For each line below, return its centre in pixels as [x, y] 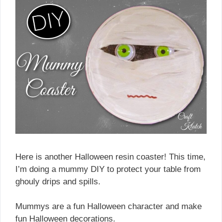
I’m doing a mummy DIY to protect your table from [108, 169]
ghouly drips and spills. [58, 181]
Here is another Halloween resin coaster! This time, [111, 157]
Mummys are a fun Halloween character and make [109, 207]
